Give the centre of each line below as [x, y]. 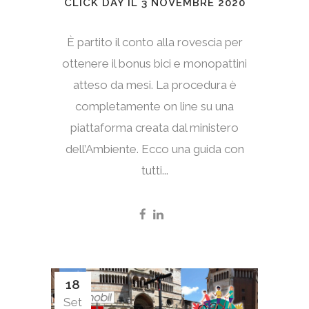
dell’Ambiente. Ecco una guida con [154, 149]
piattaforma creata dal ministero [154, 128]
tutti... [154, 171]
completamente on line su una [154, 107]
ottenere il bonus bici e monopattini [154, 64]
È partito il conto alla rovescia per [154, 42]
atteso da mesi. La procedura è [154, 85]
